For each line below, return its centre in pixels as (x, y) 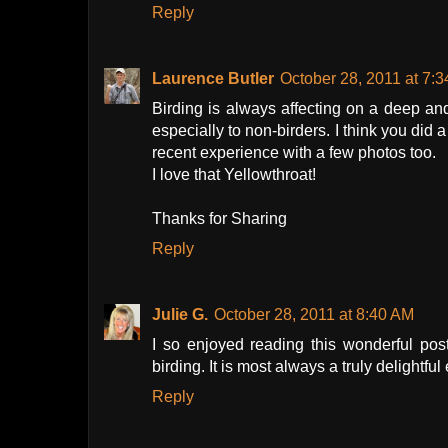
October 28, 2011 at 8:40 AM (314, 315)
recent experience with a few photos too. (294, 153)
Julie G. (180, 315)
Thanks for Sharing (219, 219)
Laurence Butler (213, 79)
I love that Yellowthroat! (234, 175)
